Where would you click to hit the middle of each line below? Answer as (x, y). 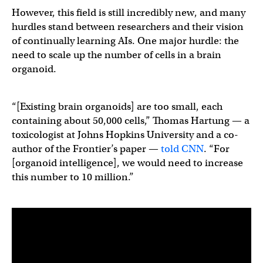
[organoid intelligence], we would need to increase (127, 163)
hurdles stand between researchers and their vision (128, 27)
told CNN (182, 149)
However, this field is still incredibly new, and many (129, 13)
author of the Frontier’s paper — (86, 149)
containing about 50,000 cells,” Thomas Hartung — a (131, 121)
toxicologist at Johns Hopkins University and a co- (125, 135)
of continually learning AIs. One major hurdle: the (125, 41)
